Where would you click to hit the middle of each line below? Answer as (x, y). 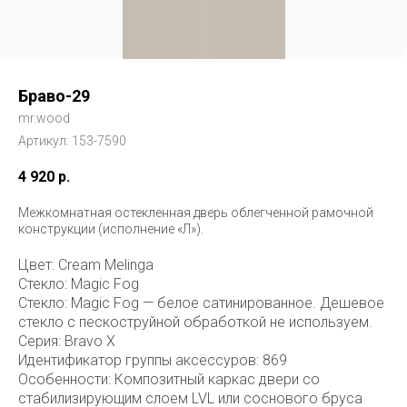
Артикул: (45, 141)
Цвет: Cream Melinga (86, 265)
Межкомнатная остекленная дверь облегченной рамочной (196, 213)
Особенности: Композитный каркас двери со (169, 379)
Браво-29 (54, 96)
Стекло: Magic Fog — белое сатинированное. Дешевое (201, 303)
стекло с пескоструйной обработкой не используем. (195, 322)
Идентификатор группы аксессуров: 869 (153, 360)
